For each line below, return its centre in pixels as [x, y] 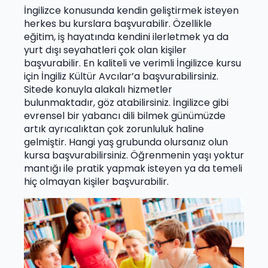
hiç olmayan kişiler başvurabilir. [96, 181]
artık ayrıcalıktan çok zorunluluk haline [114, 129]
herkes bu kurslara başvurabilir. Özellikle [118, 23]
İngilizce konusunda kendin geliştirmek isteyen [131, 10]
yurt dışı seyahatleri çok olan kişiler [105, 50]
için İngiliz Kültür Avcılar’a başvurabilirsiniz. [121, 76]
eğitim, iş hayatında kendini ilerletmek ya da [126, 36]
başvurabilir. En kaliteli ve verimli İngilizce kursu [133, 63]
